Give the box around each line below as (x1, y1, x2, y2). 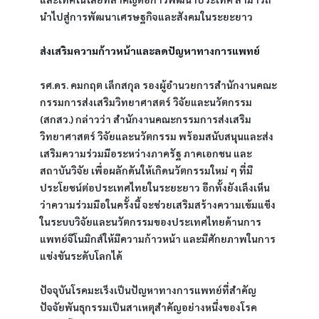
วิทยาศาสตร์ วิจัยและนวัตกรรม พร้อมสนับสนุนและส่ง (40, 130, 273, 142)
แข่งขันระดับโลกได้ (40, 249, 122, 262)
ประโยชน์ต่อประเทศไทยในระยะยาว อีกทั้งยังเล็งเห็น (40, 181, 270, 194)
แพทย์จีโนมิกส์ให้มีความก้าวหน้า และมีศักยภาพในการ (40, 232, 276, 245)
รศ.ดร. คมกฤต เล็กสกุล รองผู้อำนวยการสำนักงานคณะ (40, 78, 277, 91)
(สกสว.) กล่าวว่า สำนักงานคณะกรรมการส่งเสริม (40, 113, 251, 125)
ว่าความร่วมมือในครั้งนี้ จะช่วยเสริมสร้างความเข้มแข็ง (40, 198, 276, 211)
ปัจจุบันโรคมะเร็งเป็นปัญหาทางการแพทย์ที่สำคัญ (40, 283, 256, 296)
